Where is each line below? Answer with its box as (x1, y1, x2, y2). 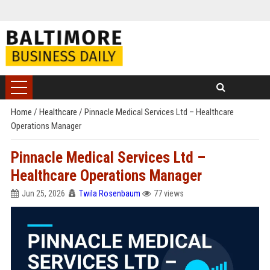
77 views (153, 189, 184, 198)
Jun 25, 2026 (21, 189, 65, 198)
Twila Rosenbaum (78, 189, 140, 198)
